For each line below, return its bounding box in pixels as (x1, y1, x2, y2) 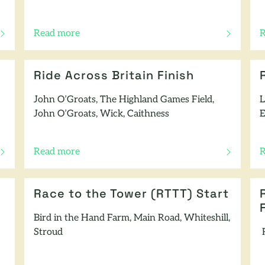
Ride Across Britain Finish (34, 70, 195, 82)
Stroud (34, 227, 63, 237)
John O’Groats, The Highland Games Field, (34, 95, 215, 105)
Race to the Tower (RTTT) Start (34, 188, 230, 201)
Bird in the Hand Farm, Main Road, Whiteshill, (34, 213, 231, 223)
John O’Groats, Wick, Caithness (34, 109, 170, 119)
